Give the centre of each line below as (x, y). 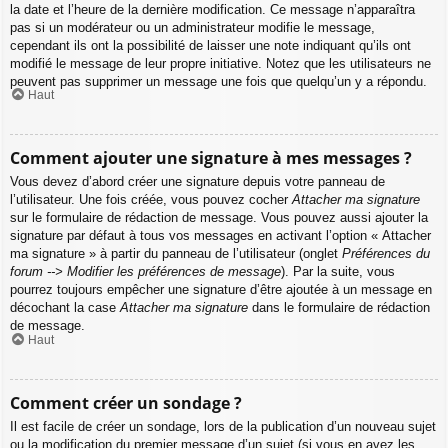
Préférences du (386, 254)
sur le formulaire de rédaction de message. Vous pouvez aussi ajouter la (219, 218)
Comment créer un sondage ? (126, 402)
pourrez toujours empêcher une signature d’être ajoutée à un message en (221, 290)
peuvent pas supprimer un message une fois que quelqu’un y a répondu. (218, 81)
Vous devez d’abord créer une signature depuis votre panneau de (197, 182)
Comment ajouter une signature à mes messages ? (211, 158)
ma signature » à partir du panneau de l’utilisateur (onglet (176, 254)
